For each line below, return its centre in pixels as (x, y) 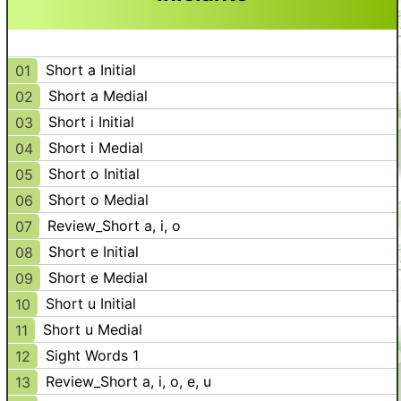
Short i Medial (96, 148)
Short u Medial (93, 329)
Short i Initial (91, 122)
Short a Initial (91, 70)
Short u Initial (91, 303)
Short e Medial (98, 277)
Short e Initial (94, 252)
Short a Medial (98, 96)
